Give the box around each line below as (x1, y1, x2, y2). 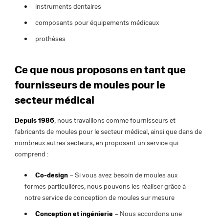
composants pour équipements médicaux (35, 18, 160, 27)
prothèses (35, 34, 66, 43)
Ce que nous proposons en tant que (15, 63, 186, 76)
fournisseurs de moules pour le (15, 78, 165, 91)
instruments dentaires (35, 2, 103, 11)
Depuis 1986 (15, 116, 54, 125)
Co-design (35, 171, 68, 180)
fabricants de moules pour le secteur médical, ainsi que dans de (15, 128, 202, 136)
